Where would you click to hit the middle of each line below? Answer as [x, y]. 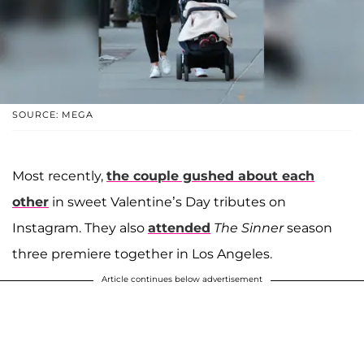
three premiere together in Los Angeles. [142, 253]
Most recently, [59, 175]
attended [179, 227]
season [310, 227]
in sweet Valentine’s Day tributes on [167, 201]
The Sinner [250, 227]
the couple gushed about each [210, 175]
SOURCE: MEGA [53, 114]
